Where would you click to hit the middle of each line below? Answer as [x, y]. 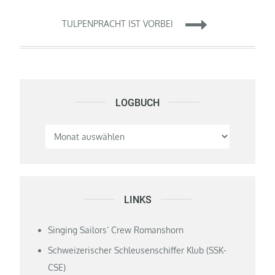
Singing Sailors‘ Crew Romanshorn [116, 230]
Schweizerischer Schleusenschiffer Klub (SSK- [137, 250]
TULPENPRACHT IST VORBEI [118, 24]
